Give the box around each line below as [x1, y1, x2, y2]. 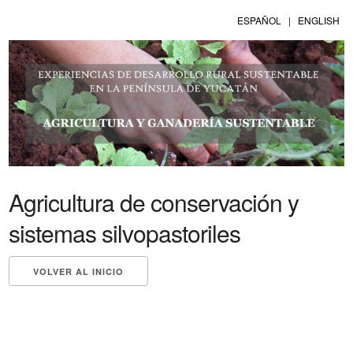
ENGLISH [297, 13, 340, 27]
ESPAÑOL [236, 13, 281, 27]
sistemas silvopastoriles [9, 215, 241, 250]
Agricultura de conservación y [9, 184, 299, 219]
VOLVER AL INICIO [33, 265, 124, 277]
